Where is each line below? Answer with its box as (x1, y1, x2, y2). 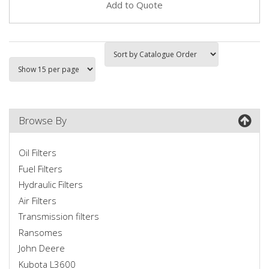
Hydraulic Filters (19, 178, 83, 190)
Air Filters (19, 194, 56, 207)
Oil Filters (19, 147, 56, 159)
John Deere (19, 242, 65, 254)
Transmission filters (19, 210, 99, 222)
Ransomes (19, 226, 62, 238)
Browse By (19, 113, 67, 127)
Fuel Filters (19, 162, 62, 175)
